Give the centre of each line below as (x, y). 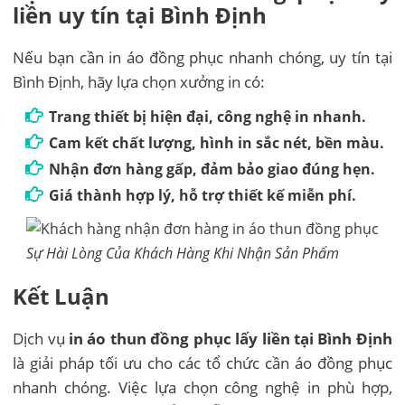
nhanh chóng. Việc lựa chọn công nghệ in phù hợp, (202, 388)
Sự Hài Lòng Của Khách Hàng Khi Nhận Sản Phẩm (182, 254)
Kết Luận (61, 297)
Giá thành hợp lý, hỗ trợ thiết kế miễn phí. (203, 196)
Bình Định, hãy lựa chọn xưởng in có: (139, 82)
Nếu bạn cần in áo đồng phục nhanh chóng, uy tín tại (202, 58)
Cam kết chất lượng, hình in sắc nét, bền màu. (217, 143)
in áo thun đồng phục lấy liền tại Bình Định (231, 339)
